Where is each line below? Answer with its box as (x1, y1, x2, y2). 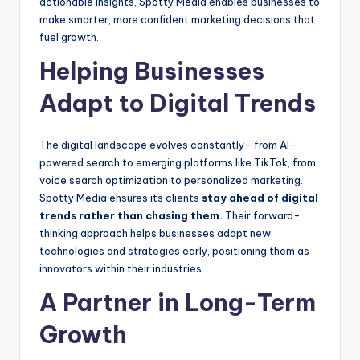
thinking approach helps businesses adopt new (39, 227, 271, 240)
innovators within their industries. (39, 262, 204, 276)
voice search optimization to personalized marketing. (39, 174, 303, 187)
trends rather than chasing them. (39, 209, 223, 223)
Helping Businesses (39, 56, 264, 87)
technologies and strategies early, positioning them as (39, 244, 309, 258)
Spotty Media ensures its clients (39, 191, 202, 205)
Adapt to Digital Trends (39, 88, 316, 119)
